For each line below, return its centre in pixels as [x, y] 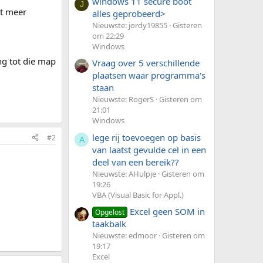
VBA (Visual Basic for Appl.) [138, 195]
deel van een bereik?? [136, 162]
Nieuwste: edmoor [124, 235]
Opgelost [110, 212]
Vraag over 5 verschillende [146, 63]
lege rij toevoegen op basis [146, 137]
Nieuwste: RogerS [123, 100]
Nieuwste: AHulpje [124, 173]
